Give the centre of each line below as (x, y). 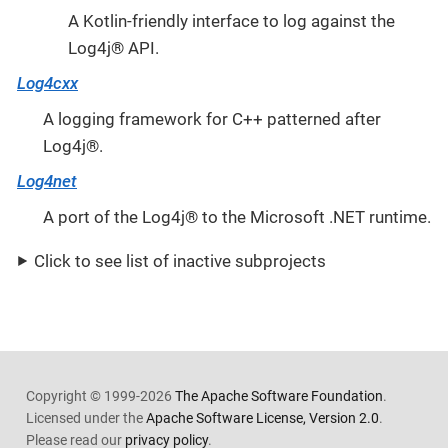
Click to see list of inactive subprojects (180, 260)
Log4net (47, 181)
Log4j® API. (113, 47)
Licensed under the (85, 418)
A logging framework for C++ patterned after (211, 118)
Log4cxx (47, 83)
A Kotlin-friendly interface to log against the (231, 20)
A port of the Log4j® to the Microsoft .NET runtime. (236, 216)
